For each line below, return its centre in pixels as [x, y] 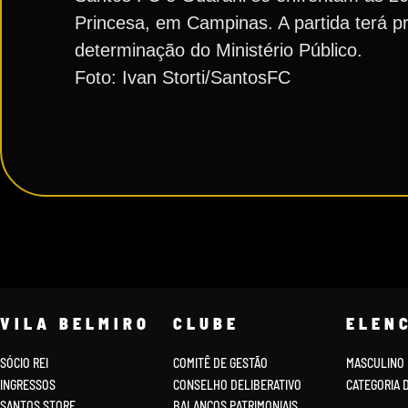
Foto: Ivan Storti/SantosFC [183, 77]
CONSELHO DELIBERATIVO [237, 384]
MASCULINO [375, 363]
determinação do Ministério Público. [219, 50]
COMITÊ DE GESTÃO [220, 363]
